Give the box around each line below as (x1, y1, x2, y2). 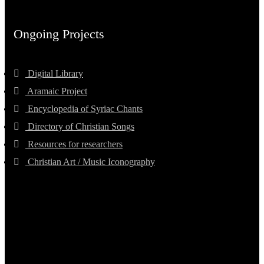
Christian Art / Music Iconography (25, 157, 155, 167)
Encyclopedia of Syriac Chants (25, 104, 143, 114)
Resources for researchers (25, 139, 123, 150)
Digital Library (25, 68, 83, 79)
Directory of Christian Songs (25, 121, 134, 132)
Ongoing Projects (14, 27, 104, 42)
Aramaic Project (25, 86, 87, 97)
